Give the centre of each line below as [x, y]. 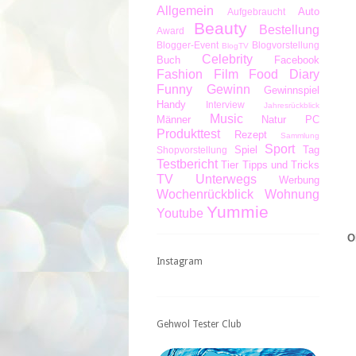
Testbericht [187, 164]
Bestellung [289, 29]
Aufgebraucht [256, 11]
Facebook [297, 60]
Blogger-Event [188, 44]
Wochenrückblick [205, 194]
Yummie [238, 211]
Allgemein [185, 10]
